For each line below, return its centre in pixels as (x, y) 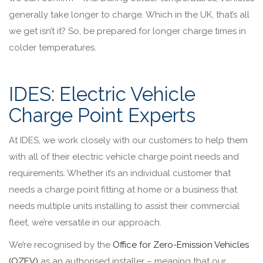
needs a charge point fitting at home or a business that (123, 189)
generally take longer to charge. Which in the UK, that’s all (129, 14)
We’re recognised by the (61, 245)
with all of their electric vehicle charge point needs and (124, 156)
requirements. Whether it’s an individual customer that (120, 173)
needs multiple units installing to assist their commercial (124, 206)
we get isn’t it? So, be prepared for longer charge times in (127, 31)
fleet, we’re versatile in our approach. (86, 222)
